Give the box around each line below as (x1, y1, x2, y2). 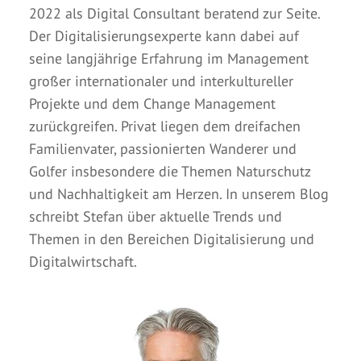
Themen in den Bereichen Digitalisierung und (29, 229, 314, 248)
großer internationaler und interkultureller (29, 71, 293, 90)
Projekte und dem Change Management (29, 93, 276, 113)
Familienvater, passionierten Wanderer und (29, 139, 297, 158)
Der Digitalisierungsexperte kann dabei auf (29, 26, 299, 45)
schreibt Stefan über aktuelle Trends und (29, 206, 282, 226)
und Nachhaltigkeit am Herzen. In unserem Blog (29, 184, 329, 203)
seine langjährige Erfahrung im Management (29, 48, 309, 68)
